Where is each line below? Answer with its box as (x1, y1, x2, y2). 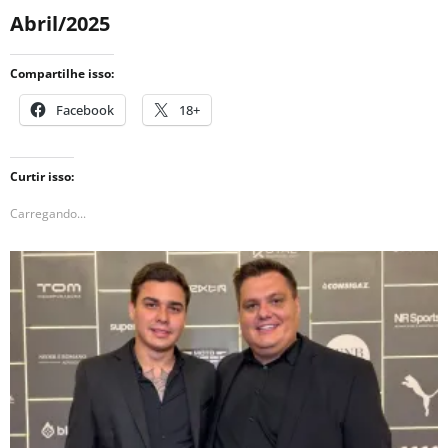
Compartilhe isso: (10, 64, 114, 82)
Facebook (56, 100, 114, 119)
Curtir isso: (10, 167, 74, 185)
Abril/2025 (10, 10, 110, 38)
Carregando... (10, 204, 86, 222)
